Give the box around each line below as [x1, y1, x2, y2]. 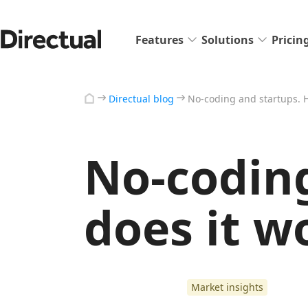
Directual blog [109, 91, 174, 105]
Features [135, 32, 184, 47]
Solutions [201, 32, 254, 47]
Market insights [191, 280, 263, 294]
